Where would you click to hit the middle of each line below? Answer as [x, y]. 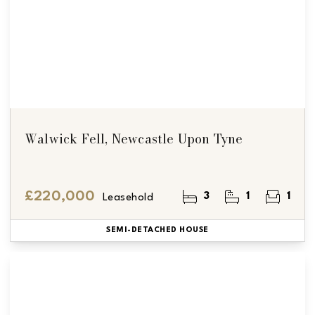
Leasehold [128, 198]
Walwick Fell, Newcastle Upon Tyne [134, 139]
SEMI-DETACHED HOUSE [157, 230]
